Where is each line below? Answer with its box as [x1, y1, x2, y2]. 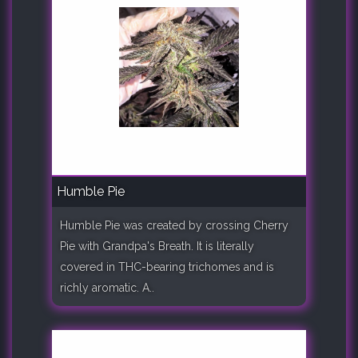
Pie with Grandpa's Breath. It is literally [60, 239, 254, 253]
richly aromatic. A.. [60, 280, 154, 294]
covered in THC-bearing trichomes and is [60, 260, 274, 273]
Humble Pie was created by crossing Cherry [60, 218, 288, 232]
